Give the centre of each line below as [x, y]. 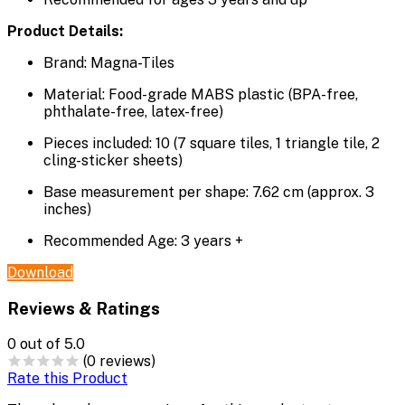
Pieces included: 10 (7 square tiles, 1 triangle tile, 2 [212, 144]
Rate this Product [67, 378]
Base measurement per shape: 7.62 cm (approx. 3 [209, 193]
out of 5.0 [52, 344]
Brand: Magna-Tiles [109, 63]
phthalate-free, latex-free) [135, 112]
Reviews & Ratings [84, 308]
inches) [69, 210]
